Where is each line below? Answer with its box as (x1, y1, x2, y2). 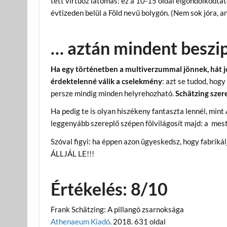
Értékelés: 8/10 (51, 178, 168, 199)
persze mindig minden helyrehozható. (51, 88, 176, 98)
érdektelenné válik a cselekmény (51, 76, 163, 86)
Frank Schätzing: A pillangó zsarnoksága (51, 205, 184, 214)
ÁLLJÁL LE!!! (51, 148, 95, 158)
